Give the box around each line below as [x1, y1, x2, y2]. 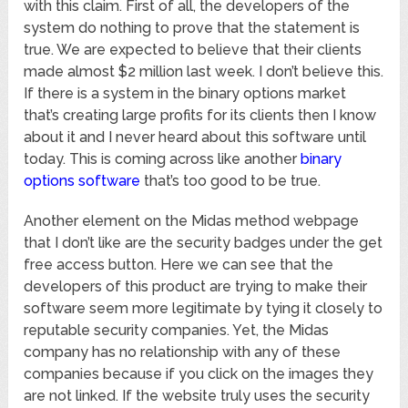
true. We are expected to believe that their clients [24, 41, 362, 59]
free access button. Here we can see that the [24, 256, 334, 274]
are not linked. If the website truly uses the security [24, 387, 371, 405]
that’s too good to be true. [140, 172, 321, 190]
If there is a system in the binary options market [24, 85, 347, 103]
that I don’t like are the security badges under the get [24, 234, 383, 252]
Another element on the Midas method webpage [24, 212, 360, 230]
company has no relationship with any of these [24, 343, 342, 362]
